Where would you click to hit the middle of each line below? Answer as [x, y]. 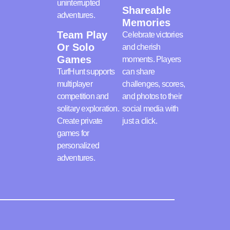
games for [73, 133]
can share [138, 72]
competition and [83, 97]
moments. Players [152, 60]
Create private [80, 121]
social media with [150, 109]
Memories [147, 23]
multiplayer [74, 84]
